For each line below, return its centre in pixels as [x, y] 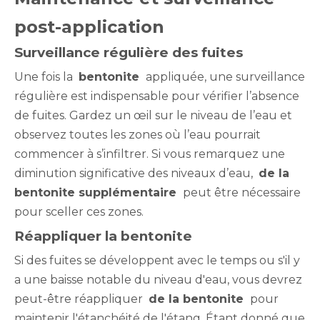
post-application [89, 26]
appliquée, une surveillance [224, 76]
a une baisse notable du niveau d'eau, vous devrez [158, 279]
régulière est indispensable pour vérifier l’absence [157, 96]
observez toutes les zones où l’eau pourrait [137, 134]
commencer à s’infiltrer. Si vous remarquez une [150, 154]
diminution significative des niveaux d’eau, [136, 173]
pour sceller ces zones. [79, 211]
